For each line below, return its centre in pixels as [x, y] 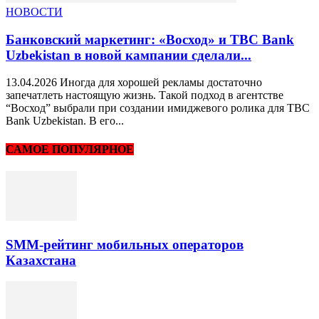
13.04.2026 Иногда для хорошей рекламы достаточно [134, 83]
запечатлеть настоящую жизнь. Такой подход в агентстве [145, 95]
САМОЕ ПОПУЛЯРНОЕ [70, 149]
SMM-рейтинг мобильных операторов [125, 244]
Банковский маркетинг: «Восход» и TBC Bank [150, 39]
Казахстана [41, 260]
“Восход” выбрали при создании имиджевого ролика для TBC [158, 108]
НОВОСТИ [34, 11]
